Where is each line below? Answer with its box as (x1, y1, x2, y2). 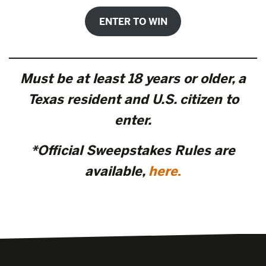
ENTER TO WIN (99, 15, 167, 27)
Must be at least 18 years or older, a (20, 71, 246, 87)
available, (85, 163, 145, 179)
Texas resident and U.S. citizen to (27, 91, 239, 107)
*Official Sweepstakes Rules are (31, 142, 235, 159)
